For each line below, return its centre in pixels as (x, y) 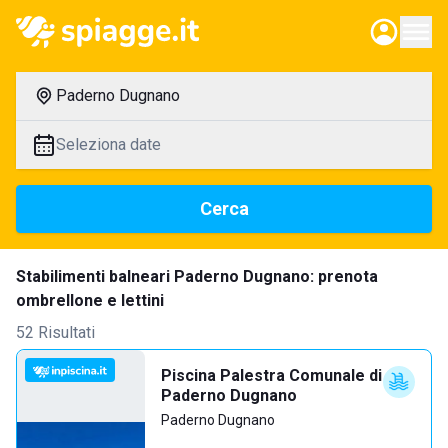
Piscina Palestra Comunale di (271, 375)
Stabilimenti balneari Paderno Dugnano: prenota (197, 276)
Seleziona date (108, 144)
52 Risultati (55, 332)
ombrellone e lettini (90, 300)
